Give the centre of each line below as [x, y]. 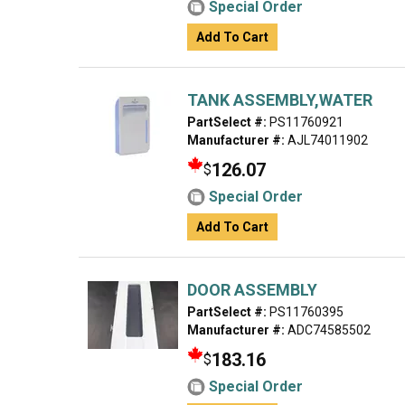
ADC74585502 [328, 330]
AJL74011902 [326, 140]
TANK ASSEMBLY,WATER [280, 100]
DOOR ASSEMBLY [252, 290]
